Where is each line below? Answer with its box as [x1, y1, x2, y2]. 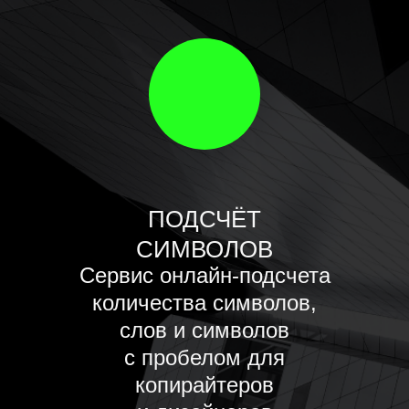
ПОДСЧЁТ [147, 204, 262, 233]
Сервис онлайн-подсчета [79, 262, 330, 288]
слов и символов [120, 317, 289, 342]
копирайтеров [135, 372, 274, 397]
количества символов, [92, 289, 317, 315]
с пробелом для [124, 344, 285, 370]
